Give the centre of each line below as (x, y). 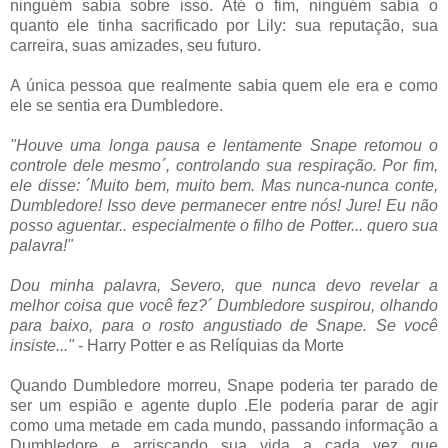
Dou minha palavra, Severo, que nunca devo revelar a (224, 285)
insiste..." (42, 345)
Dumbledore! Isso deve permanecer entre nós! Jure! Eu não (224, 205)
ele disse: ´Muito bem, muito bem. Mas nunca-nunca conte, (224, 185)
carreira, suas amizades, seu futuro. (135, 45)
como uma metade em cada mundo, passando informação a (224, 425)
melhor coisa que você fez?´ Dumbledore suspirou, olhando (224, 305)
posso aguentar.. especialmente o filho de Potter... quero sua (224, 225)
